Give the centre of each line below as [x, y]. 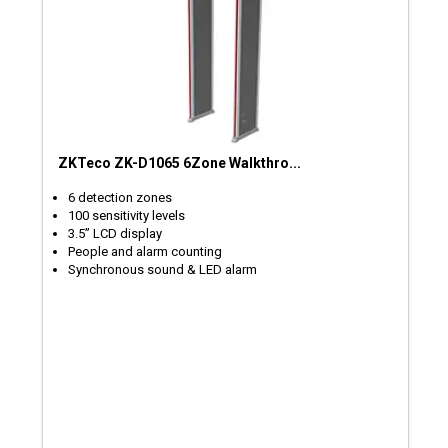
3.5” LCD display [115, 233]
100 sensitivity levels [127, 215]
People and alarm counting [145, 251]
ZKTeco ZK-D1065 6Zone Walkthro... [180, 162]
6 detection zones [120, 197]
